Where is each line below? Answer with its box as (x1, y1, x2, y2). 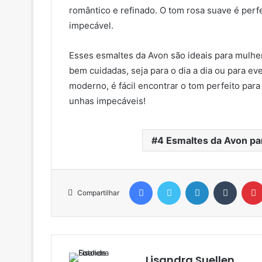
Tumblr (236, 175, 261, 185)
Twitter (180, 175, 206, 185)
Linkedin (208, 175, 239, 185)
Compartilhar (77, 188, 119, 197)
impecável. (69, 19, 113, 31)
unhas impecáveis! (69, 95, 146, 106)
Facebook (152, 175, 188, 185)
